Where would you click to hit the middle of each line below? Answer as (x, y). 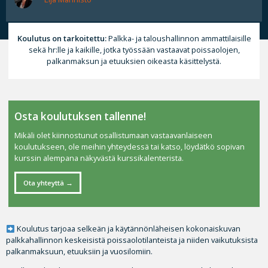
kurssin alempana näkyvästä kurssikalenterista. (99, 158)
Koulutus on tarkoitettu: (62, 38)
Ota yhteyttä (43, 182)
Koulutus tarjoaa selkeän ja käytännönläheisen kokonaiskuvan (127, 229)
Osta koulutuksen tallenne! (80, 117)
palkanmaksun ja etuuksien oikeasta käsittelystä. (134, 61)
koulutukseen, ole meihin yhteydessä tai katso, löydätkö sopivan (130, 147)
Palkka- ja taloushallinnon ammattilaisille (179, 38)
